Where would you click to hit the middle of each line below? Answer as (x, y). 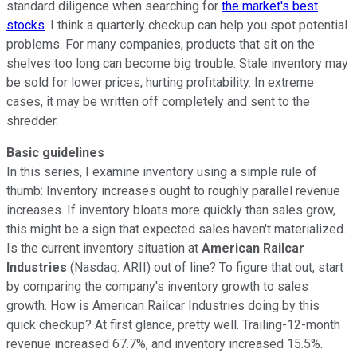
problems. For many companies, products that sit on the (161, 44)
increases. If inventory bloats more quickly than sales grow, (171, 210)
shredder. (32, 120)
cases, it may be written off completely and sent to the (158, 101)
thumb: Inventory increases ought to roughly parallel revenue (173, 190)
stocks (25, 25)
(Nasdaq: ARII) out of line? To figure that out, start (205, 267)
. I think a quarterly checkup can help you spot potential (196, 25)
